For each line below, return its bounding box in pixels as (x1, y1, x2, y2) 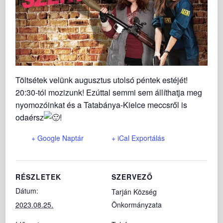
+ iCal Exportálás (111, 132, 165, 143)
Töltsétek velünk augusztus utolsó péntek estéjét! (15, 74, 188, 86)
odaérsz (15, 111, 44, 123)
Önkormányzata (111, 199, 162, 210)
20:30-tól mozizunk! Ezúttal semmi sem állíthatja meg (15, 86, 203, 98)
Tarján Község (111, 186, 157, 197)
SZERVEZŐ (111, 171, 153, 182)
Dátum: (15, 185, 39, 196)
